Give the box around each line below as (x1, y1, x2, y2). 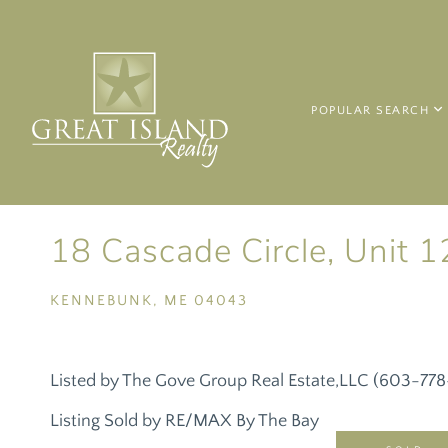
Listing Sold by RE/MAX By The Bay (50, 411, 319, 431)
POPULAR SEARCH (311, 104, 430, 117)
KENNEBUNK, (50, 292, 159, 309)
